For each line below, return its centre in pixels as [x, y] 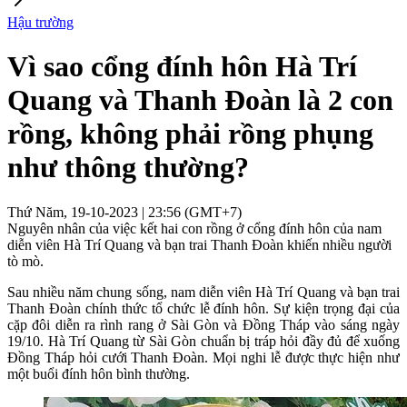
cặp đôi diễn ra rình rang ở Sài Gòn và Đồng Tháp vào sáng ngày [203, 324]
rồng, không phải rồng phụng [190, 134]
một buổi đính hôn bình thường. [99, 373]
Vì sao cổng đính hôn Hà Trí [182, 67]
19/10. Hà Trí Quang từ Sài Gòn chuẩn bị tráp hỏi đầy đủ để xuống [203, 341]
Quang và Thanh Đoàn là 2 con [200, 100]
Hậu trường [40, 22]
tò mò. [25, 261]
